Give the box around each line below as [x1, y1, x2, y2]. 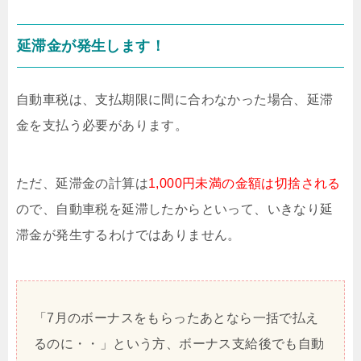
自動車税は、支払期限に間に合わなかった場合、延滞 [16, 93, 334, 107]
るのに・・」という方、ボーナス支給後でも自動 [33, 337, 325, 351]
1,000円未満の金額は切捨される [148, 176, 341, 191]
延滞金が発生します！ [17, 38, 165, 55]
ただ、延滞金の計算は [16, 176, 148, 191]
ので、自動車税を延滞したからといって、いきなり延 [16, 202, 334, 217]
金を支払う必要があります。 [16, 118, 189, 133]
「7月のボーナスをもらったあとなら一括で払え [33, 311, 319, 326]
